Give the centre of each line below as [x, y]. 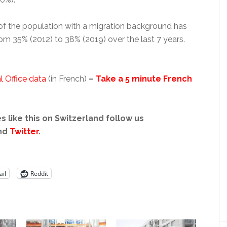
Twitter [24, 132]
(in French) [67, 79]
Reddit [39, 173]
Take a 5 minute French [144, 79]
